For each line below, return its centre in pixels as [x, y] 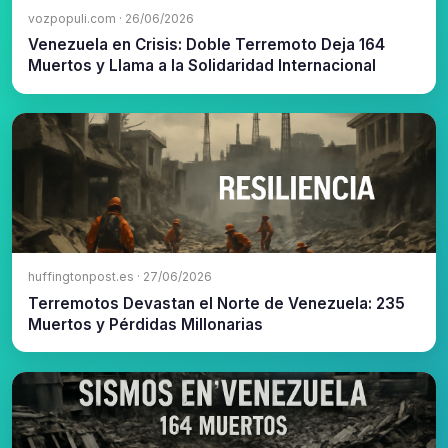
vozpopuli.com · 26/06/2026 [111, 18]
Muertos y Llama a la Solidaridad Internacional [202, 66]
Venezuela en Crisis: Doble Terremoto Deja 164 [206, 45]
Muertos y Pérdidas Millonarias [145, 324]
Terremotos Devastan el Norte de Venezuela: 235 [216, 303]
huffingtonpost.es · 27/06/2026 [120, 277]
